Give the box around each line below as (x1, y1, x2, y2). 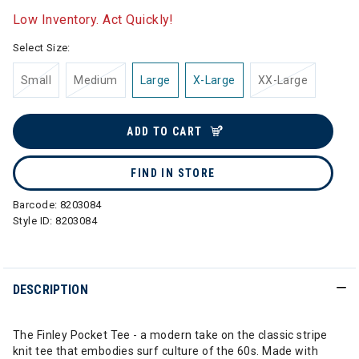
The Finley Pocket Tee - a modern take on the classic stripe (13, 329, 328, 341)
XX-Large (257, 74, 309, 87)
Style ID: (13, 215, 56, 227)
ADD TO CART (127, 125, 203, 138)
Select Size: (13, 42, 71, 54)
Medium (74, 74, 118, 87)
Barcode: (13, 199, 60, 211)
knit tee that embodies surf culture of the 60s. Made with (13, 345, 318, 357)
